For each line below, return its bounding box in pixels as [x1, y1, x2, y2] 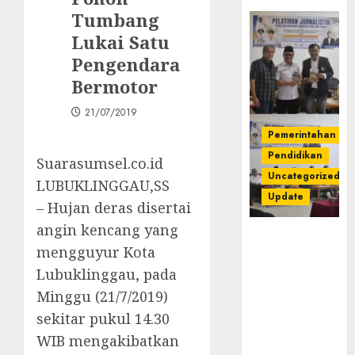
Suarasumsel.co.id [36, 153, 163, 173]
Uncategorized [268, 168, 341, 183]
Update [268, 189, 304, 204]
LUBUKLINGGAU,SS [36, 175, 170, 195]
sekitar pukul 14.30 [36, 308, 170, 328]
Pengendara [71, 52, 180, 76]
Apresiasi [250, 263, 313, 281]
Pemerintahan [268, 127, 337, 142]
